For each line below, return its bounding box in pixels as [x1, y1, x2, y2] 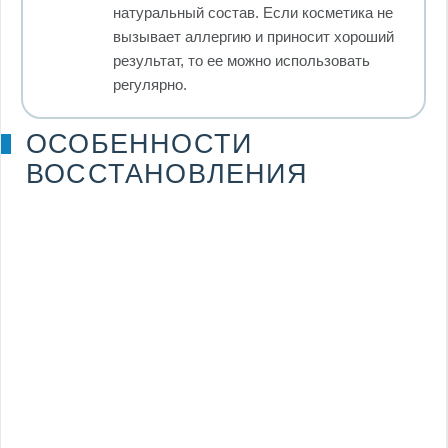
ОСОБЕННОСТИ [26, 128, 253, 159]
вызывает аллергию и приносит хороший [113, 27, 394, 45]
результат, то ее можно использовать [113, 51, 370, 69]
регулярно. [113, 75, 187, 93]
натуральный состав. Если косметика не [113, 3, 393, 21]
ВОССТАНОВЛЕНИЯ [26, 158, 308, 189]
